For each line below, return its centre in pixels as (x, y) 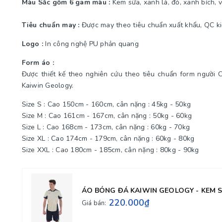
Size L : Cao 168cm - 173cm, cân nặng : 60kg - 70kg (106, 127)
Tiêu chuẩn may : (51, 25)
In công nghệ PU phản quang (91, 44)
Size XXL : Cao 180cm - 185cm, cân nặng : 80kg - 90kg (110, 150)
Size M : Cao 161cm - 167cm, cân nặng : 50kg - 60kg (107, 115)
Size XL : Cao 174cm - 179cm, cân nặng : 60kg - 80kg (108, 138)
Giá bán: (94, 203)
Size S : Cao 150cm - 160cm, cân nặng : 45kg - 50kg (106, 104)
